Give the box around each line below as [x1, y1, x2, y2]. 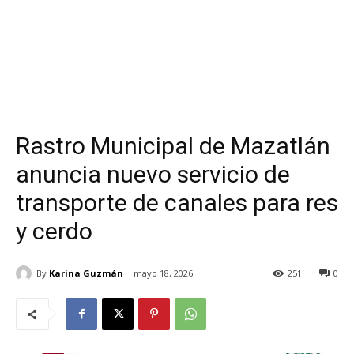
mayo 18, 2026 [134, 267, 193, 280]
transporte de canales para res [16, 189, 338, 217]
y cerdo [16, 217, 92, 245]
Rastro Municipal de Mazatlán [16, 132, 330, 160]
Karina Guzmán [49, 266, 123, 279]
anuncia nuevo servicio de [16, 160, 290, 188]
